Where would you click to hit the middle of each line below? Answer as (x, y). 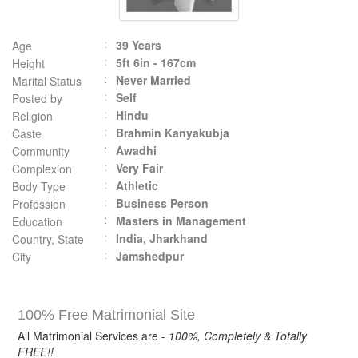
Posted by (37, 98)
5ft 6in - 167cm (156, 62)
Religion (32, 116)
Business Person (162, 203)
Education (37, 221)
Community (41, 151)
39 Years (139, 45)
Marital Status (47, 81)
